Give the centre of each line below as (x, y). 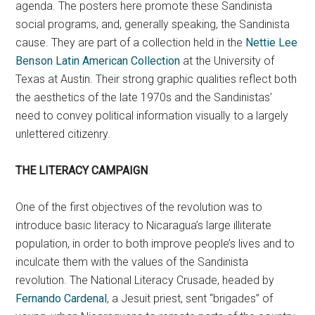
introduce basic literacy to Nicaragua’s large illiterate (144, 226)
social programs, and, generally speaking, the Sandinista (153, 25)
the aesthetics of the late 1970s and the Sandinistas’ (144, 98)
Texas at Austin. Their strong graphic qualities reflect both (156, 79)
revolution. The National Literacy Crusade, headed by (145, 281)
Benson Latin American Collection (98, 61)
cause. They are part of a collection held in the (131, 43)
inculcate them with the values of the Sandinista (132, 262)
